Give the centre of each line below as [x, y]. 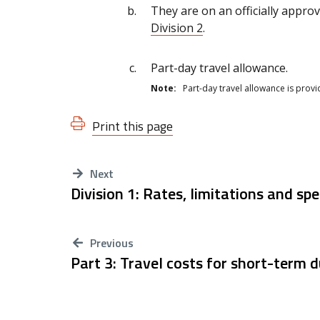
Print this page [132, 126]
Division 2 [177, 27]
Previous [111, 242]
